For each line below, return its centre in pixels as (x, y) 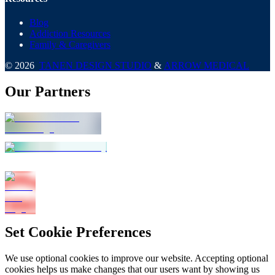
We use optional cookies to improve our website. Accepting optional (137, 258)
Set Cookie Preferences (78, 232)
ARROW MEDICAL (207, 66)
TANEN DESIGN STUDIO (95, 66)
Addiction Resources (70, 34)
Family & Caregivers (70, 45)
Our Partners (48, 91)
